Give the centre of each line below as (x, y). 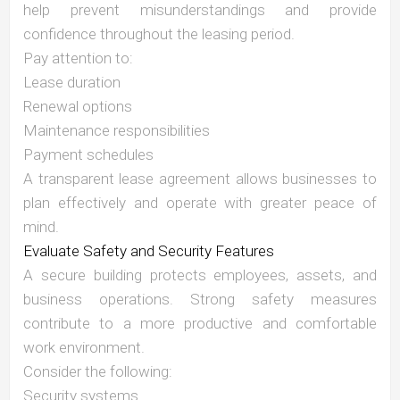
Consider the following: (98, 372)
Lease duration (72, 83)
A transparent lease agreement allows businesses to (200, 179)
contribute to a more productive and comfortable (200, 324)
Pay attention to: (78, 58)
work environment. (84, 348)
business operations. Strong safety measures (200, 300)
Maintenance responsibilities (117, 131)
